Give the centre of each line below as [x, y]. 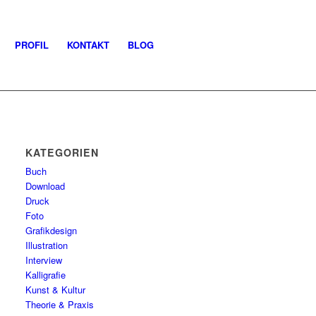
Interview [44, 260]
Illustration [47, 245]
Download [45, 186]
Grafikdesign [51, 230]
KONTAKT [88, 45]
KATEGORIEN [62, 152]
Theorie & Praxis [60, 304]
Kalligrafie [46, 275]
